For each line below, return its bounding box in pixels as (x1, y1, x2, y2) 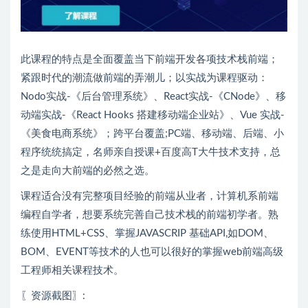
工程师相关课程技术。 (21, 265, 124, 276)
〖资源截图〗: (21, 290, 85, 301)
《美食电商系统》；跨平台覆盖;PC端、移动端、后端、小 (21, 128, 284, 139)
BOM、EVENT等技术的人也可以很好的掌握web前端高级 (21, 246, 283, 257)
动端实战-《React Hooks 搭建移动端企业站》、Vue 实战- (21, 109, 285, 120)
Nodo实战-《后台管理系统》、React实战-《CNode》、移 (21, 91, 286, 102)
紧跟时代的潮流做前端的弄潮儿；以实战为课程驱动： (21, 72, 268, 83)
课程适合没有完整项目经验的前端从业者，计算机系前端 (21, 190, 278, 201)
